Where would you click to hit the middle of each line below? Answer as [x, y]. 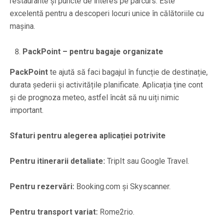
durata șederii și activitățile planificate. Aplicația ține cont [106, 85]
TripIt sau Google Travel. [147, 161]
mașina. [22, 26]
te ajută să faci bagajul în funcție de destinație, [128, 72]
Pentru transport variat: [54, 212]
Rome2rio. [116, 212]
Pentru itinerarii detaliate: [57, 161]
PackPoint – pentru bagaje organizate [93, 51]
